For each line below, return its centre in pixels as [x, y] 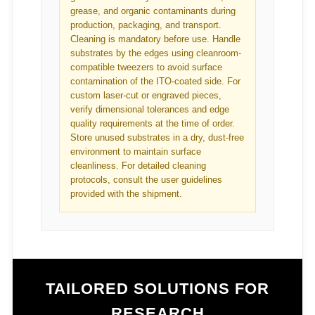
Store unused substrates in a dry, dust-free [157, 137]
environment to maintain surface [136, 151]
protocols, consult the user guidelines [146, 179]
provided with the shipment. [126, 193]
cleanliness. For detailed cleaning [138, 165]
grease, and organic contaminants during [153, 11]
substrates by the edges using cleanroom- [156, 53]
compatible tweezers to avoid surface [146, 67]
